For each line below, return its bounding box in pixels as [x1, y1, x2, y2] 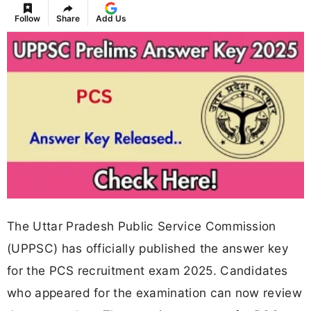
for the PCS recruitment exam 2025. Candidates [7, 262, 288, 278]
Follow [15, 13, 40, 24]
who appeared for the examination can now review [7, 285, 303, 300]
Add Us [96, 13, 126, 24]
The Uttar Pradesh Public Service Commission [7, 218, 276, 233]
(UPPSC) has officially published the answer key [7, 240, 289, 255]
